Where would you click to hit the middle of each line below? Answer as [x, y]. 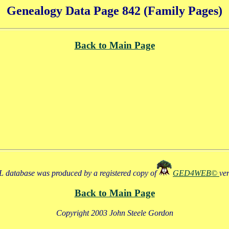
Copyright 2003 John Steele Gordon [114, 213]
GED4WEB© [196, 173]
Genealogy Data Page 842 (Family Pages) [114, 11]
